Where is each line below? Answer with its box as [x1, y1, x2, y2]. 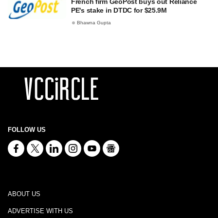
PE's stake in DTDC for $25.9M [71, 6, 167, 14]
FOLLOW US [8, 126, 46, 133]
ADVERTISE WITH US [8, 207, 73, 215]
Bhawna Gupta [77, 20, 111, 26]
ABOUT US [8, 190, 40, 198]
